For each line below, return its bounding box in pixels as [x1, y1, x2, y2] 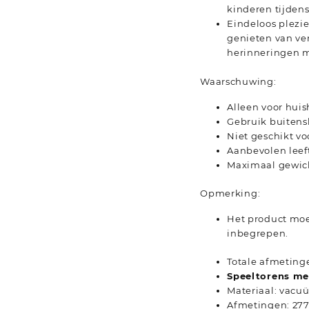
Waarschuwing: [200, 75, 277, 87]
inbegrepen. [227, 228, 288, 239]
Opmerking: [200, 188, 261, 199]
